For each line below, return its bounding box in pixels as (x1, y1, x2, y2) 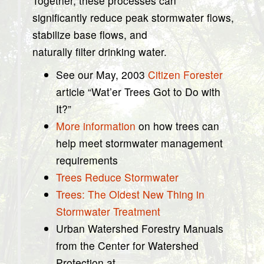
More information (56, 118, 136, 133)
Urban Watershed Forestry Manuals (56, 221, 223, 236)
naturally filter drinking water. (32, 44, 167, 59)
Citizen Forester (148, 67, 223, 82)
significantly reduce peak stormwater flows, (32, 10, 234, 25)
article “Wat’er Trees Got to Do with (56, 84, 220, 99)
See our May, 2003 (56, 67, 148, 82)
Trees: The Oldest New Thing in (56, 187, 204, 202)
